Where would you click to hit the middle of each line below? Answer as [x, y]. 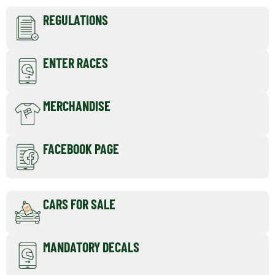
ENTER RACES [76, 62]
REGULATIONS [76, 19]
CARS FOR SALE [79, 204]
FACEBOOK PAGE [81, 149]
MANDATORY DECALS [91, 247]
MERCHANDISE [77, 106]
